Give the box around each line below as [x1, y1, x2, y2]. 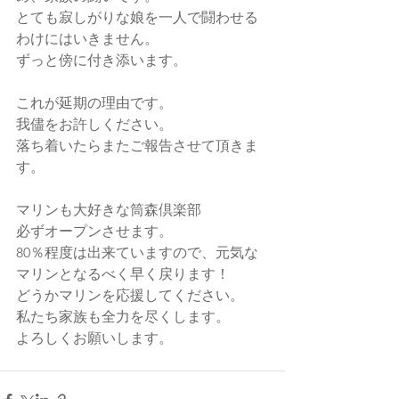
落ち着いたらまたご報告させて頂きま [16, 136, 258, 154]
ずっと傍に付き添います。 [16, 51, 187, 69]
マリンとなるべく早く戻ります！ [16, 265, 230, 282]
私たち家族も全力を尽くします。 [16, 307, 230, 325]
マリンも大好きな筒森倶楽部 [16, 200, 201, 218]
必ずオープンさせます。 [16, 222, 173, 240]
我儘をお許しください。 [16, 115, 173, 133]
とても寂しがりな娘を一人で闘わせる [16, 8, 258, 26]
